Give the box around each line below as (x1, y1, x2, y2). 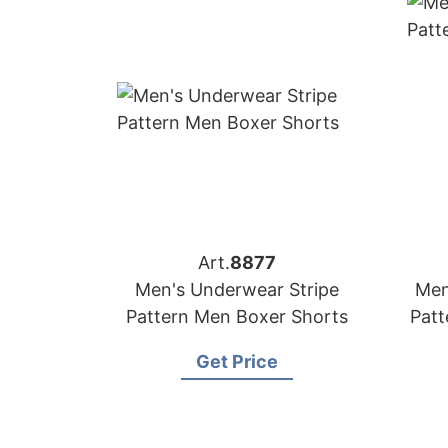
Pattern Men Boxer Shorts (126, 306, 348, 327)
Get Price (196, 351, 278, 372)
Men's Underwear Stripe (135, 279, 339, 300)
